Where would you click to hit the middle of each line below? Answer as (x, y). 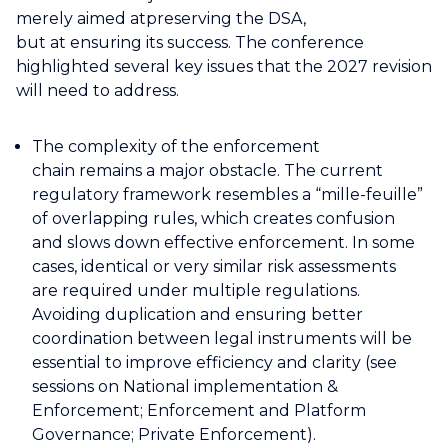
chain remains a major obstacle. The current (207, 170)
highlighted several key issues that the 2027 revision (224, 66)
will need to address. (101, 90)
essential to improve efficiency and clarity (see (214, 362)
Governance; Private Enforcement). (176, 434)
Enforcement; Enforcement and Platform (199, 410)
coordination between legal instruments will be (222, 338)
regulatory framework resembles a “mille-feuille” (227, 194)
